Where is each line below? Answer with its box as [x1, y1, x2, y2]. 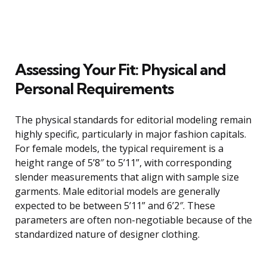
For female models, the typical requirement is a [15, 142, 223, 156]
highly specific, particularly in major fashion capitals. [15, 128, 246, 141]
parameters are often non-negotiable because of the [15, 213, 252, 227]
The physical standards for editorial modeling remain [15, 113, 252, 127]
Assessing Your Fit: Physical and [15, 60, 226, 80]
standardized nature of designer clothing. [15, 228, 200, 241]
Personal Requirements [15, 79, 173, 99]
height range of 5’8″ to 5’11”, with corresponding [15, 156, 232, 170]
